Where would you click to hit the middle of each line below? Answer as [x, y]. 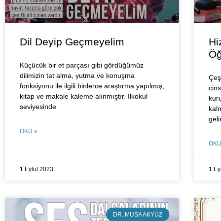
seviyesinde [38, 107]
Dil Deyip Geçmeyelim [72, 42]
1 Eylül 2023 [37, 169]
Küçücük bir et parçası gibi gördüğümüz [82, 65]
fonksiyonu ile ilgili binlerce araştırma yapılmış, [92, 86]
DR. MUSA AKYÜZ [137, 214]
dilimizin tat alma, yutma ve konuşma [77, 76]
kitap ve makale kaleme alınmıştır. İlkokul [84, 96]
